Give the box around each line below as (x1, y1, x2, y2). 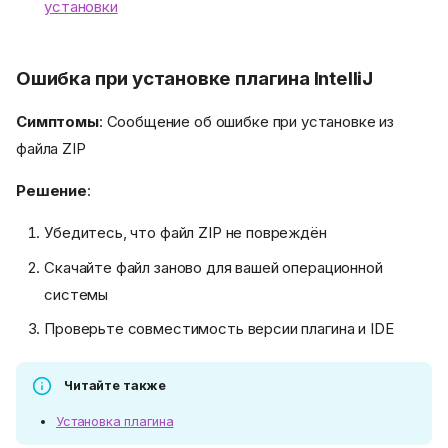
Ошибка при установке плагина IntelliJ (16, 67, 374, 91)
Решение (16, 181, 87, 201)
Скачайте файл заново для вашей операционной (44, 257, 383, 277)
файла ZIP (16, 139, 86, 159)
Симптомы (16, 112, 99, 132)
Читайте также (64, 378, 167, 394)
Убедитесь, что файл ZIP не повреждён (44, 223, 327, 243)
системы (44, 284, 109, 304)
